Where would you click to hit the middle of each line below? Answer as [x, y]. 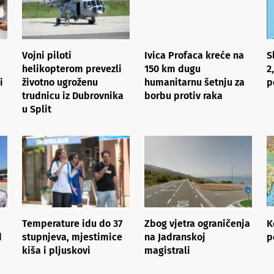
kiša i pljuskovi [56, 250]
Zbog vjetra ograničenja [197, 223]
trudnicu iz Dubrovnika [73, 95]
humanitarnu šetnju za [194, 82]
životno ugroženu [60, 82]
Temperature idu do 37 [72, 223]
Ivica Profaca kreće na [194, 55]
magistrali [167, 250]
